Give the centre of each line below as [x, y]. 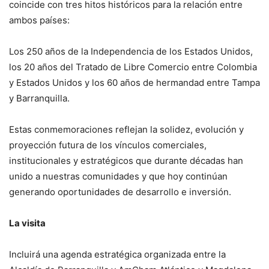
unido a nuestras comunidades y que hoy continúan [118, 176]
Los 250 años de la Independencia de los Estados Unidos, [131, 51]
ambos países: [39, 20]
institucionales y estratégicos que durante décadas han [126, 160]
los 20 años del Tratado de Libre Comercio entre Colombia [133, 67]
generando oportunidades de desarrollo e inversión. [120, 192]
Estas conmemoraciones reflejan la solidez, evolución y [126, 129]
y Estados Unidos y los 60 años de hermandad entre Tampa [134, 82]
